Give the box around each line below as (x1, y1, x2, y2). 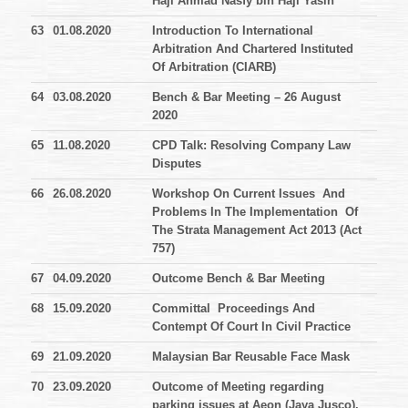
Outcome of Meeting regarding (152, 380, 324, 394)
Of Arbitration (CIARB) (152, 60, 276, 75)
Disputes (152, 157, 201, 171)
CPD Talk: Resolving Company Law (152, 138, 351, 153)
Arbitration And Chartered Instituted (152, 42, 353, 56)
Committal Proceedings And (152, 301, 315, 316)
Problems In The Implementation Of (152, 205, 358, 219)
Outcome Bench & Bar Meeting (152, 271, 325, 286)
